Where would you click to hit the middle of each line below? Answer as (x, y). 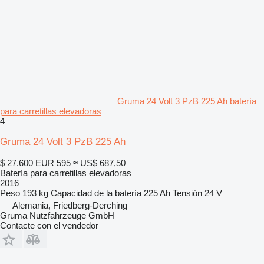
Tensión (187, 193)
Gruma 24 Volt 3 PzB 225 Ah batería (187, 101)
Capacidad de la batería (96, 193)
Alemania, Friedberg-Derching (70, 205)
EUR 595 (53, 163)
